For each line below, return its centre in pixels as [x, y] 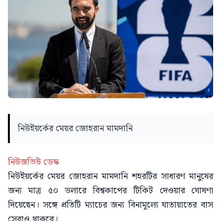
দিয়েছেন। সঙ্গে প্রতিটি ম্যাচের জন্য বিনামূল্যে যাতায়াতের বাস [110, 205]
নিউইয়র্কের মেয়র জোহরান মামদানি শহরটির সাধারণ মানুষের [110, 176]
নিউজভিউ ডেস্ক [34, 162]
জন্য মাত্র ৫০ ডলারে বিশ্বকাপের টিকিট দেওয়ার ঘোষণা [110, 190]
